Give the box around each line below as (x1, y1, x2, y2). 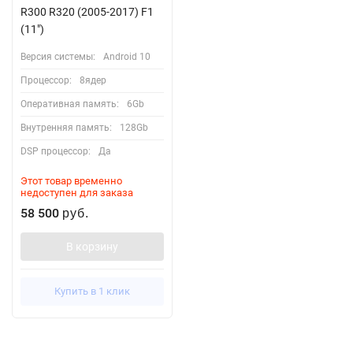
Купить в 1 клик (54, 284, 130, 297)
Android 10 (103, 50, 150, 62)
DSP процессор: (20, 145, 91, 157)
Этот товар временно (20, 174, 122, 187)
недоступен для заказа (20, 186, 133, 199)
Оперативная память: (20, 98, 119, 110)
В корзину (66, 240, 118, 253)
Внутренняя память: (20, 121, 112, 133)
